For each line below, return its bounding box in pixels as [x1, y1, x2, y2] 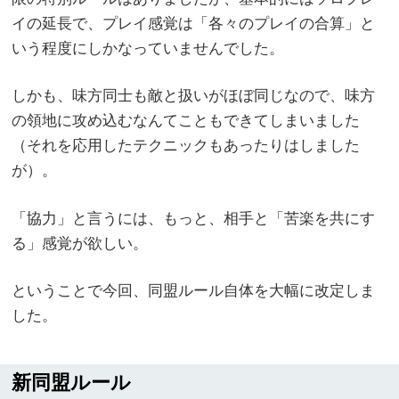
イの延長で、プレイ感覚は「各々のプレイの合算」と [12, 14, 376, 32]
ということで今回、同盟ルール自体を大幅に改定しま [12, 282, 376, 299]
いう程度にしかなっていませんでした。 [12, 39, 285, 57]
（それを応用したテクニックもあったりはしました [12, 137, 361, 154]
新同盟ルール [12, 371, 132, 394]
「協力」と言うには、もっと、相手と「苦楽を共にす [12, 209, 376, 227]
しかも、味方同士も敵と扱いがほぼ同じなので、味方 [12, 87, 376, 104]
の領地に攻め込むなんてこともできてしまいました [12, 112, 361, 129]
